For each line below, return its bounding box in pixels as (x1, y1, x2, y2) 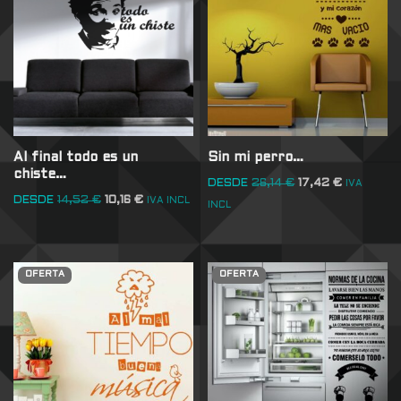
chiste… (13, 167, 66, 181)
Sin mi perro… (208, 150, 304, 164)
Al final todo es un (13, 150, 138, 164)
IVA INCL (147, 196, 190, 206)
